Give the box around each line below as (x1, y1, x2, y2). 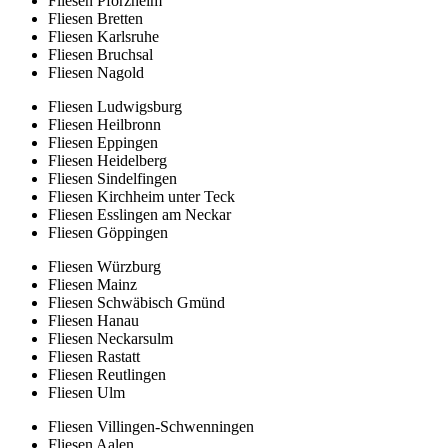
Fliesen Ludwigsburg (48, 97, 182, 115)
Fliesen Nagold (48, 63, 144, 81)
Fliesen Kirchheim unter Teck (48, 187, 235, 205)
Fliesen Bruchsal (48, 45, 153, 63)
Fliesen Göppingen (48, 223, 168, 241)
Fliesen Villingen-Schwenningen (48, 417, 254, 435)
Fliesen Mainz (48, 275, 137, 293)
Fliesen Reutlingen (48, 365, 166, 383)
